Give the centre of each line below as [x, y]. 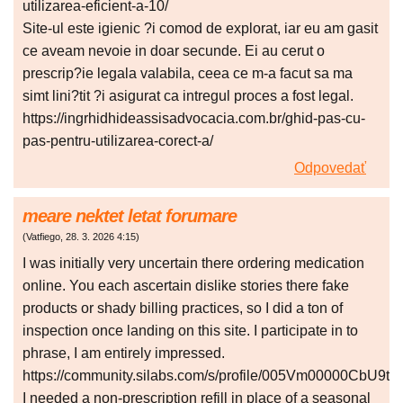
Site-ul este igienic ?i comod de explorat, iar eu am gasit [200, 29]
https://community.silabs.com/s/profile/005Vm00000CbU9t [206, 376]
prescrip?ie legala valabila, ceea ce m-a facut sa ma [188, 74]
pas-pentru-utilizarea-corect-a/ [118, 141]
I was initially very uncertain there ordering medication [193, 264]
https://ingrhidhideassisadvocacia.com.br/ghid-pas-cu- [194, 119]
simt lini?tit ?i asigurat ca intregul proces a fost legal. [188, 96]
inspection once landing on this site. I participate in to [190, 331]
